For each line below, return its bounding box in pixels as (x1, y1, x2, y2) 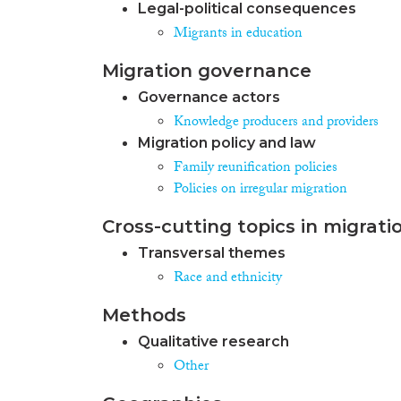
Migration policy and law (138, 133, 316, 151)
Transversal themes (138, 243, 286, 261)
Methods (102, 303, 186, 326)
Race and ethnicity (174, 266, 282, 291)
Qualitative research (138, 332, 289, 350)
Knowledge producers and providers (174, 110, 379, 135)
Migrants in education (174, 21, 303, 47)
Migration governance (102, 59, 311, 81)
